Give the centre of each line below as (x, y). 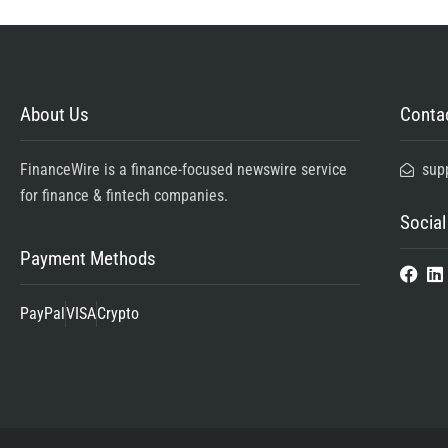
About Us (54, 114)
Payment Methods (88, 258)
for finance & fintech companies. (124, 195)
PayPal (42, 313)
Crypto (118, 313)
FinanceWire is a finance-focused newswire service (183, 169)
